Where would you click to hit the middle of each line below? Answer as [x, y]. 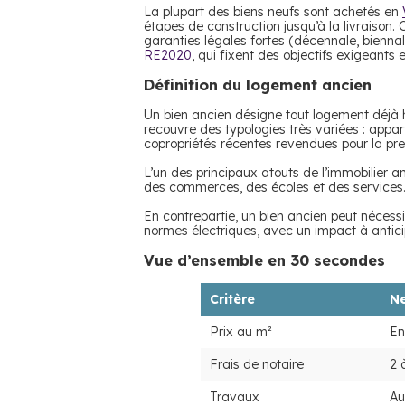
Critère [232, 299]
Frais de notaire [257, 364]
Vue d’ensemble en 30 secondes [264, 260]
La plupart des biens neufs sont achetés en [273, 12]
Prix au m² [241, 332]
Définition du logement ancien [260, 85]
